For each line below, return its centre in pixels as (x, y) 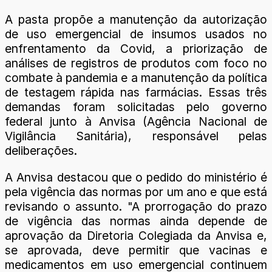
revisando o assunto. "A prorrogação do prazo (136, 206)
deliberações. (41, 151)
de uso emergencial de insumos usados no (136, 34)
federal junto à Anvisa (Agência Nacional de (136, 122)
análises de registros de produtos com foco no (136, 63)
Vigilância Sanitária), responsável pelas (136, 136)
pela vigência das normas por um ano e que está (136, 192)
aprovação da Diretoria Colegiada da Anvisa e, (136, 235)
